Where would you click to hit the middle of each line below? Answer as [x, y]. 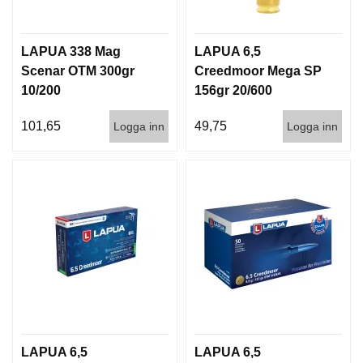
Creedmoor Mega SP [258, 70]
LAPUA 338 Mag [71, 51]
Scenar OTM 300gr [78, 70]
